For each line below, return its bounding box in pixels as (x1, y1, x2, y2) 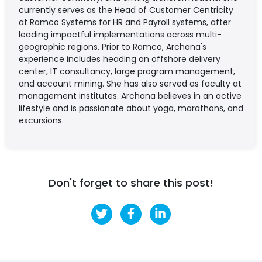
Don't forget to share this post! (49, 175, 213, 190)
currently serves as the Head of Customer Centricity (19, 4, 233, 16)
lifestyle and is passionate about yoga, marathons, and (19, 102, 243, 114)
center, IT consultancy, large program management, (19, 65, 235, 77)
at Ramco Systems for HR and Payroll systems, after (19, 16, 231, 28)
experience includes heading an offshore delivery (19, 53, 220, 65)
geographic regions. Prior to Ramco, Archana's (19, 40, 206, 53)
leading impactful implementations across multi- (19, 28, 222, 40)
